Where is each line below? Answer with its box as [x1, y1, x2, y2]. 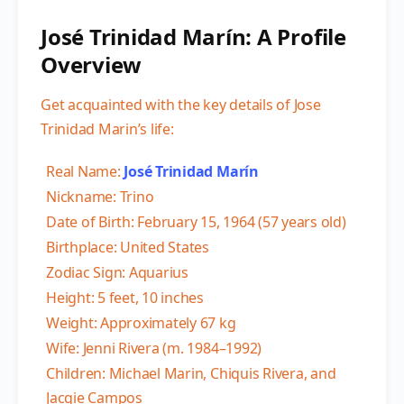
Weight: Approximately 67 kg [46, 312, 236, 333]
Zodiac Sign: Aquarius [46, 262, 188, 282]
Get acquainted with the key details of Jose [41, 94, 321, 115]
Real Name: [46, 161, 124, 181]
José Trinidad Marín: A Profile [41, 21, 346, 51]
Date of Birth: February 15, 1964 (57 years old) [46, 211, 346, 232]
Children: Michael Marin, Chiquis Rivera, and [46, 363, 336, 383]
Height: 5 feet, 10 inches [46, 287, 204, 308]
